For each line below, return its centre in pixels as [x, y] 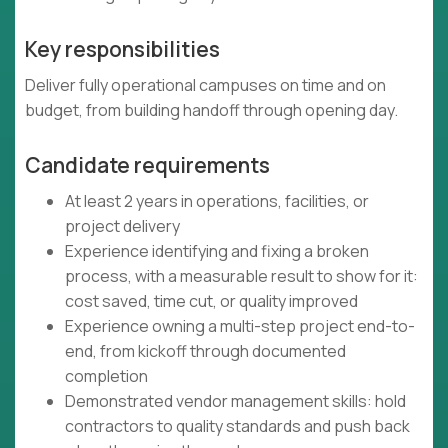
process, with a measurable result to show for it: [241, 276]
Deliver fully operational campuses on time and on [205, 85]
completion [106, 376]
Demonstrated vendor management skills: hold [235, 401]
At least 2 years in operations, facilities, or [217, 201]
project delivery [122, 226]
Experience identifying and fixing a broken [217, 251]
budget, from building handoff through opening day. [211, 110]
